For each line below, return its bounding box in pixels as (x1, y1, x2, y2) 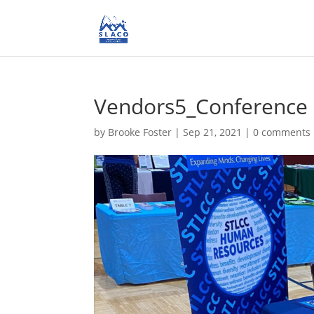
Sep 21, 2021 (183, 125, 243, 139)
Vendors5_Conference (94, 92, 308, 121)
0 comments (253, 125, 311, 139)
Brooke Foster (108, 125, 172, 139)
